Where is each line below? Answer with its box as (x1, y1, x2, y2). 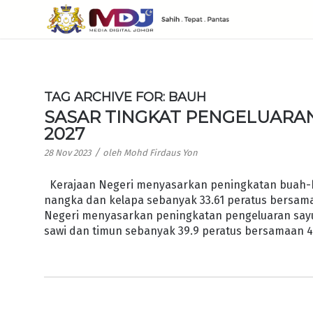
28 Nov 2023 (44, 147, 92, 158)
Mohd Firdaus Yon (124, 147, 198, 158)
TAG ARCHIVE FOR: (44, 89, 169, 105)
